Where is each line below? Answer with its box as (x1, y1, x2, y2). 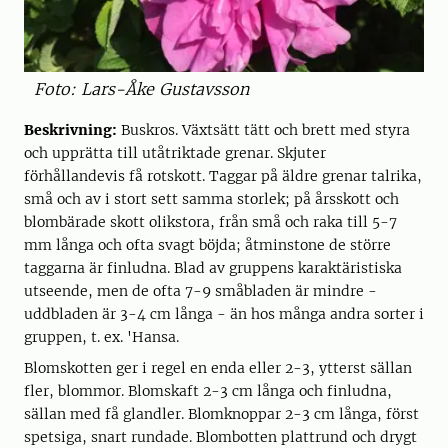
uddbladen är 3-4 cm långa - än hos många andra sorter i (24, 304, 424, 323)
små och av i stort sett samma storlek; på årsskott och (24, 189, 399, 208)
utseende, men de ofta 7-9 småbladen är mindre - (24, 281, 377, 300)
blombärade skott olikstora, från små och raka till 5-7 (24, 212, 397, 231)
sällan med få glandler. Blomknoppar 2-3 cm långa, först (24, 404, 419, 423)
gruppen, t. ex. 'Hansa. (24, 327, 183, 346)
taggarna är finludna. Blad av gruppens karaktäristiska (24, 258, 402, 277)
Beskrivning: (24, 120, 117, 139)
